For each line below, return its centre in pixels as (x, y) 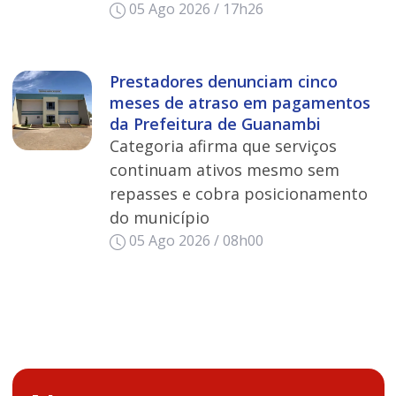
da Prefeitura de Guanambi (215, 124)
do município (159, 218)
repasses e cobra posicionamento (238, 194)
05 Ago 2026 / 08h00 (196, 241)
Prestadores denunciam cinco (223, 82)
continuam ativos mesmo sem (224, 170)
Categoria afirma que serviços (223, 146)
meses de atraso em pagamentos (240, 103)
